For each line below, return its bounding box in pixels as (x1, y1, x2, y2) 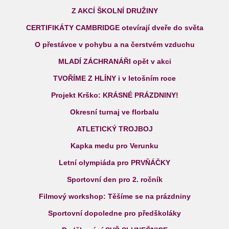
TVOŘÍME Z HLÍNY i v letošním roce (53, 74, 176, 82)
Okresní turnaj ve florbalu (70, 108, 159, 116)
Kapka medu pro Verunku (71, 142, 158, 150)
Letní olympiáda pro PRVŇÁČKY (59, 158, 170, 167)
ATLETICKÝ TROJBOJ (76, 125, 153, 133)
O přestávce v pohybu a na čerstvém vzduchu (34, 40, 195, 49)
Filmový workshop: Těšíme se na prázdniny (38, 192, 191, 200)
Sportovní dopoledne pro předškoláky (48, 209, 181, 217)
